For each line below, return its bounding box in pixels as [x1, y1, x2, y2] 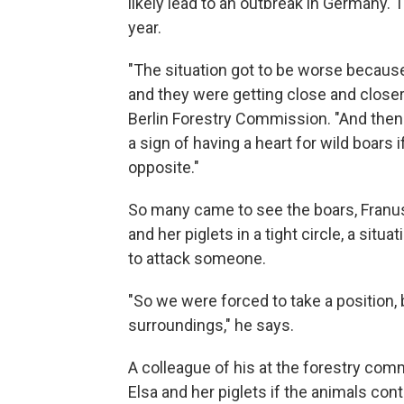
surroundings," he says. [128, 316, 294, 335]
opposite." [128, 158, 199, 177]
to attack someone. [128, 249, 266, 268]
